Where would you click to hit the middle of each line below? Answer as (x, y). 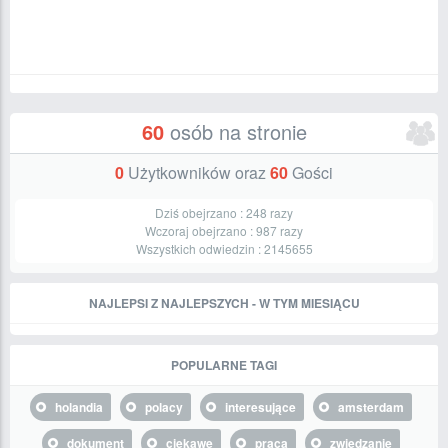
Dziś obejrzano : (200, 212)
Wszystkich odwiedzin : (199, 248)
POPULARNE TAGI (224, 365)
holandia (79, 407)
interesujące (260, 407)
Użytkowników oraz (197, 172)
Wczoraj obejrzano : (200, 230)
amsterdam (371, 407)
